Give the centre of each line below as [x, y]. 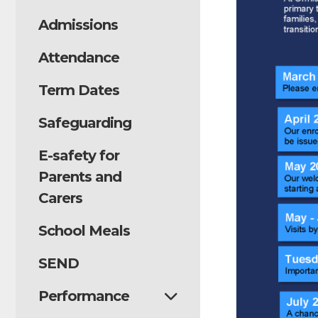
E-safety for [79, 155]
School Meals [84, 231]
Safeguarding [85, 123]
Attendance [79, 57]
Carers [60, 198]
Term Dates [79, 90]
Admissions [78, 25]
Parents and [80, 177]
